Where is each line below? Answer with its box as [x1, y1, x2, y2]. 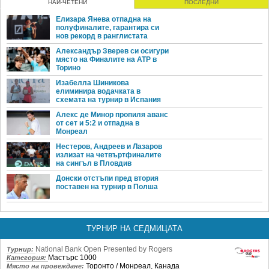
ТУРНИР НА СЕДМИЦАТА [86, 223, 183, 233]
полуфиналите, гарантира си [56, 23, 159, 32]
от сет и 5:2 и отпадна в [56, 119, 139, 128]
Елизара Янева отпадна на [56, 15, 151, 24]
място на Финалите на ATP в [56, 55, 157, 64]
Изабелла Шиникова [56, 79, 129, 88]
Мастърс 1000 [48, 253, 97, 262]
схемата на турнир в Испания [56, 95, 161, 104]
